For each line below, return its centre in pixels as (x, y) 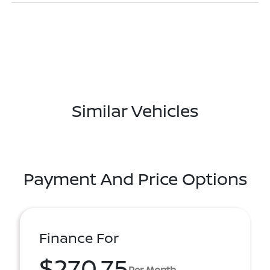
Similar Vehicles (135, 110)
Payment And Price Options (135, 178)
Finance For (79, 237)
